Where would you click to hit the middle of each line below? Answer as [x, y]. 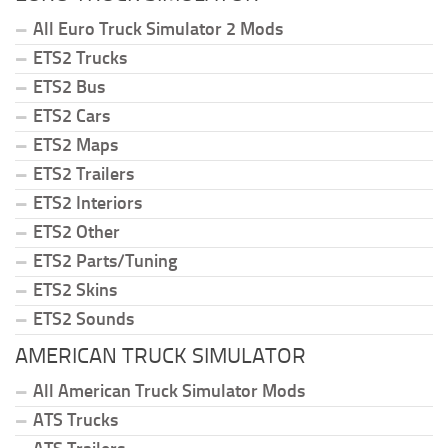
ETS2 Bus [69, 87]
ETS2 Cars [71, 116]
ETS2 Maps [75, 145]
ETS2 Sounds [83, 319]
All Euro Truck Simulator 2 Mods [158, 29]
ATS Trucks [75, 420]
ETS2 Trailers [83, 174]
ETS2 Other [76, 232]
